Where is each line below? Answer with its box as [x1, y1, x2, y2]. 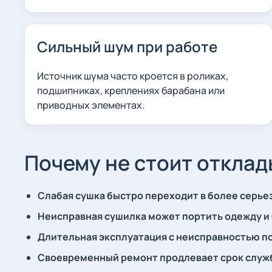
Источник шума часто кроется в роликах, [37, 69, 228, 83]
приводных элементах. [37, 98, 144, 112]
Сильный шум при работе [37, 36, 217, 56]
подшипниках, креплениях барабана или [37, 84, 225, 97]
